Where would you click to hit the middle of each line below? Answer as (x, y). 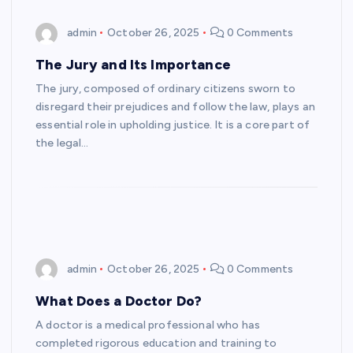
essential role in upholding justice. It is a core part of (173, 125)
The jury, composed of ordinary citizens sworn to (165, 89)
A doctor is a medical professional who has (148, 325)
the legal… (62, 143)
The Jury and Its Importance (133, 65)
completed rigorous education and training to (156, 343)
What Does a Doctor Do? (119, 300)
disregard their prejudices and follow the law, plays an (175, 107)
